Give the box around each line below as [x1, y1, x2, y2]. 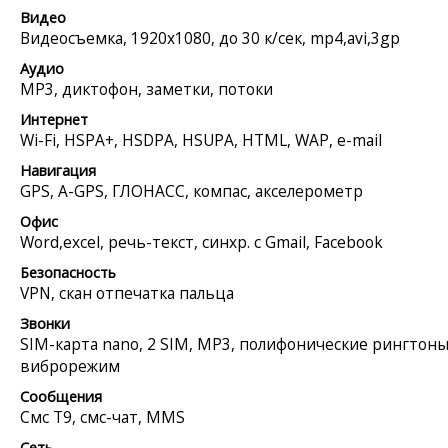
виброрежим [20, 354, 120, 377]
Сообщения [20, 386, 102, 406]
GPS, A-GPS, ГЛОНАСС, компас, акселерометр [20, 179, 363, 202]
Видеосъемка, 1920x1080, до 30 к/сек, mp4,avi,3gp [20, 26, 400, 49]
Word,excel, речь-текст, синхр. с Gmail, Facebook [20, 230, 383, 253]
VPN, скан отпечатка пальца [20, 281, 234, 304]
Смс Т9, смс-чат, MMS [20, 405, 185, 428]
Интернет [20, 109, 88, 129]
